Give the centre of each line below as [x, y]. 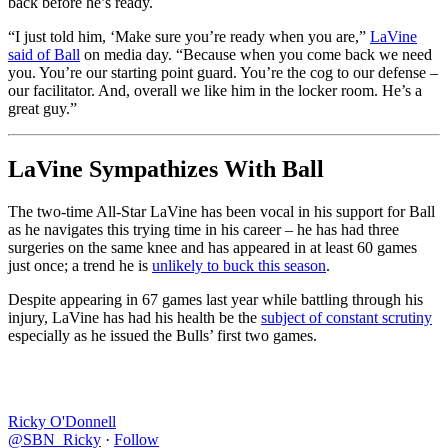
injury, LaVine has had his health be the [134, 317]
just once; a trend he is [80, 265]
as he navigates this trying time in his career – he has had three [203, 229]
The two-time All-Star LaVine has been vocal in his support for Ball [221, 211]
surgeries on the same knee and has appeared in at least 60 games [212, 247]
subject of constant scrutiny [346, 317]
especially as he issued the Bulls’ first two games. [162, 335]
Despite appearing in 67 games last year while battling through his [215, 299]
